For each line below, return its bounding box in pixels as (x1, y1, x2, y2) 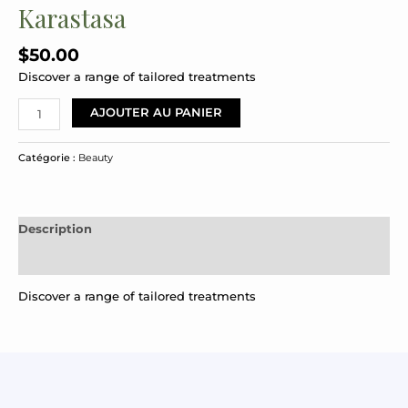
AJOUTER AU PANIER (90, 106, 223, 120)
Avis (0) (18, 252, 66, 267)
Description (18, 222, 92, 237)
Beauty (78, 150, 113, 164)
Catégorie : (18, 150, 78, 164)
